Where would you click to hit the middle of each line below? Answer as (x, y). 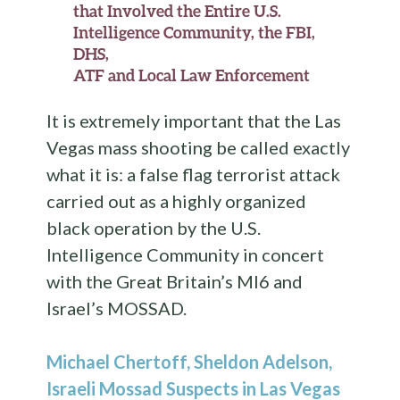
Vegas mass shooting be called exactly (199, 148)
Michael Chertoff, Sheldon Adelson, (190, 362)
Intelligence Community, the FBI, (195, 33)
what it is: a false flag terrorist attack (194, 175)
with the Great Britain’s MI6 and (175, 282)
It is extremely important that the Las (194, 121)
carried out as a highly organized (177, 201)
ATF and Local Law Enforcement (192, 75)
